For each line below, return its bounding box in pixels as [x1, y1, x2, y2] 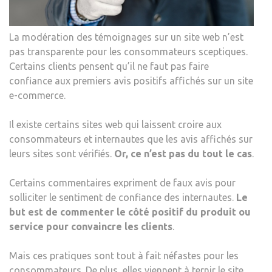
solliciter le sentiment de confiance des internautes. [9, 191, 236, 203]
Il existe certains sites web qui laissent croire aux [9, 118, 222, 130]
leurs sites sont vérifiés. [9, 148, 114, 159]
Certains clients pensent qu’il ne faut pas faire [9, 60, 209, 72]
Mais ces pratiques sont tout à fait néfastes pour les [9, 250, 239, 261]
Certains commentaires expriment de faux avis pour [9, 177, 236, 188]
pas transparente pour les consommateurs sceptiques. [9, 46, 248, 57]
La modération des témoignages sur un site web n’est [9, 31, 243, 42]
